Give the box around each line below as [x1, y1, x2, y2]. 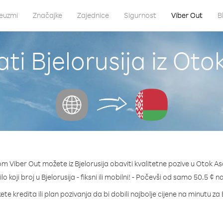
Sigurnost [123, 10, 156, 20]
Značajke [32, 10, 62, 20]
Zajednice [77, 10, 109, 20]
